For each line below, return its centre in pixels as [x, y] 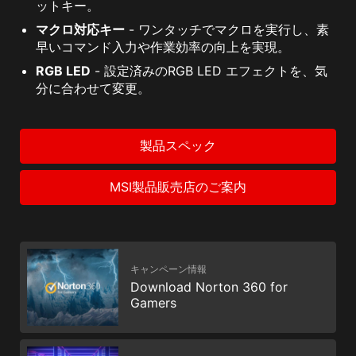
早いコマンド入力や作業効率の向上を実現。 [163, 47]
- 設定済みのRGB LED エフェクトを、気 [209, 71]
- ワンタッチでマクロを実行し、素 [227, 30]
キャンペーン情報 [168, 269]
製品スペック [178, 146]
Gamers [153, 303]
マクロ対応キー [80, 30]
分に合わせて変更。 [93, 89]
